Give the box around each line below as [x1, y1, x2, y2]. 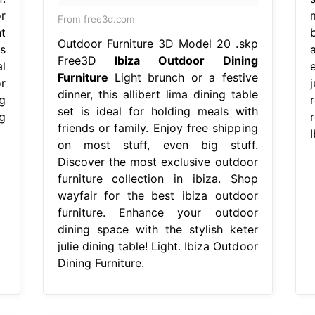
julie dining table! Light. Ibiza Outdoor [57, 238, 258, 253]
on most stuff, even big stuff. [57, 137, 258, 152]
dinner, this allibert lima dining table [57, 86, 258, 101]
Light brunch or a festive [108, 70, 258, 84]
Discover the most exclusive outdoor [57, 154, 258, 169]
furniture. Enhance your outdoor [57, 205, 258, 219]
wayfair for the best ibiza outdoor [57, 188, 258, 202]
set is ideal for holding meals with [57, 103, 258, 118]
